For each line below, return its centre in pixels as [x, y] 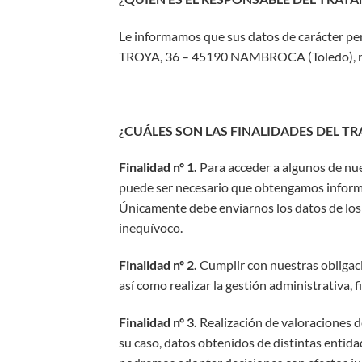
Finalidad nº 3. [158, 322]
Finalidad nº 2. [158, 265]
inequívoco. [151, 228]
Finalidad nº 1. [158, 167]
